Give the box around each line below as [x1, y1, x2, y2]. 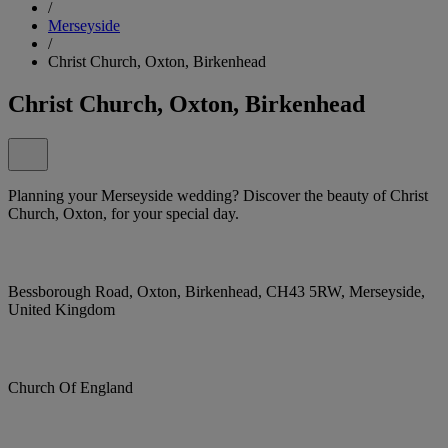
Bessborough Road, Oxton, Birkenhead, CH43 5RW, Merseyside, [8, 282, 425, 300]
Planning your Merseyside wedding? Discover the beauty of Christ [8, 186, 428, 204]
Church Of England [8, 378, 133, 396]
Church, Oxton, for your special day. [8, 204, 239, 222]
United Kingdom [8, 300, 115, 318]
